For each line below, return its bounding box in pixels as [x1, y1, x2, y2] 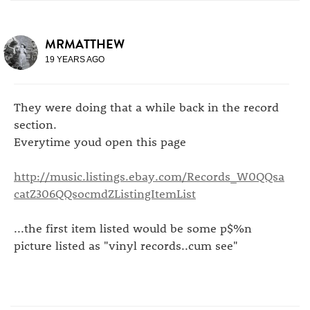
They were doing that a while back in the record [14, 99, 279, 114]
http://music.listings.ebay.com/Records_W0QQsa [14, 168, 284, 183]
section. [14, 116, 57, 131]
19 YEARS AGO [45, 55, 104, 64]
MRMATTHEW [45, 35, 125, 53]
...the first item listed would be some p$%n [14, 220, 252, 235]
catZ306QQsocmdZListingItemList [14, 185, 196, 201]
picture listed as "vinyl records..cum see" [14, 237, 238, 253]
